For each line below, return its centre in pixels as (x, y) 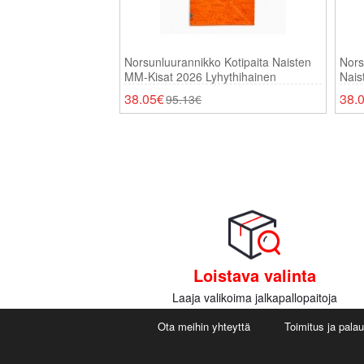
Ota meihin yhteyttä (204, 326)
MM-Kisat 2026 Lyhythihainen (200, 76)
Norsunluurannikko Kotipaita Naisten (218, 62)
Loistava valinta (254, 275)
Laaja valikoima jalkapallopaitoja (254, 297)
